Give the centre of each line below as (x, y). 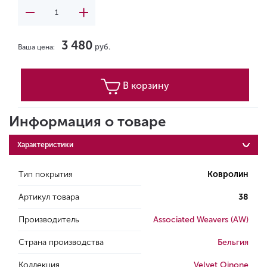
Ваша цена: (36, 47)
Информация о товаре (87, 121)
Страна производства (61, 242)
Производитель (49, 220)
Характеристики (45, 145)
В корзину (146, 86)
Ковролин (228, 174)
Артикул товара (49, 197)
